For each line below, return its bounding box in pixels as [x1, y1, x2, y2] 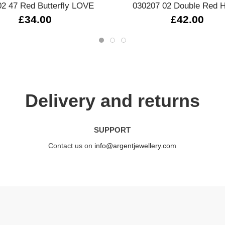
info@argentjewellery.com [94, 141, 177, 150]
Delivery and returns [25, 90, 200, 111]
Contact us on [48, 141, 95, 150]
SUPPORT [94, 125, 131, 134]
